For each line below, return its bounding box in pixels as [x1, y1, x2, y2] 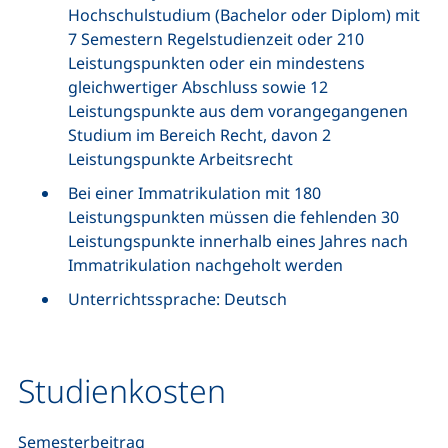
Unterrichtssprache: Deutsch [68, 288, 287, 310]
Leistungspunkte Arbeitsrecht [68, 148, 293, 170]
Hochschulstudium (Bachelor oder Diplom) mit [68, 4, 420, 26]
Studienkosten [18, 369, 226, 412]
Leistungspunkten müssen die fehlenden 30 [68, 206, 399, 228]
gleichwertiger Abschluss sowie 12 [68, 76, 328, 98]
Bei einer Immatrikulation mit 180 [68, 182, 321, 204]
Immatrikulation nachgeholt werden [68, 254, 343, 276]
